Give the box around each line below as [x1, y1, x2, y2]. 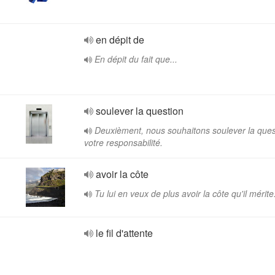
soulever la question [96, 104, 184, 118]
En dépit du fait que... [95, 53, 177, 65]
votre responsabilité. [84, 136, 163, 149]
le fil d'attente [96, 226, 153, 240]
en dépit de [96, 33, 144, 47]
